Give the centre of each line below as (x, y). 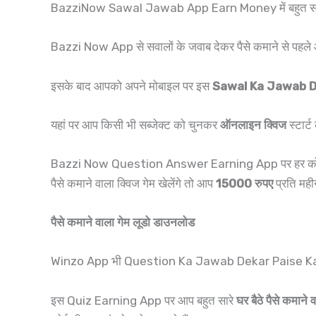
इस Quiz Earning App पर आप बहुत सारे (144, 300)
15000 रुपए (244, 183)
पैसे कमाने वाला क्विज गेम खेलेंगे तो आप (133, 183)
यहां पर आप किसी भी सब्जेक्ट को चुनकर (135, 124)
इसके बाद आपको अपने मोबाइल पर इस (132, 86)
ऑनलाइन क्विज (253, 124)
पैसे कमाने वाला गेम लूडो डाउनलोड (123, 223)
